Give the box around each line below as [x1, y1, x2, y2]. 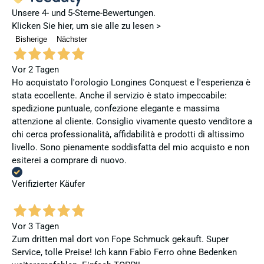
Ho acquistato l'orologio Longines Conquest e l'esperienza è [12, 77, 250, 88]
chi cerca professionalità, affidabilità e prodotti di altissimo [12, 129, 245, 140]
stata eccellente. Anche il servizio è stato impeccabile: [12, 90, 227, 101]
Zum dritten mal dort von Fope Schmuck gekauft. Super [12, 233, 229, 245]
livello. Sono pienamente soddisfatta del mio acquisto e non [12, 142, 249, 153]
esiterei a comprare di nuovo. [12, 155, 127, 166]
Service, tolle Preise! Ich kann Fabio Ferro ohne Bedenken [12, 246, 237, 258]
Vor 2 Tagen [12, 64, 59, 75]
